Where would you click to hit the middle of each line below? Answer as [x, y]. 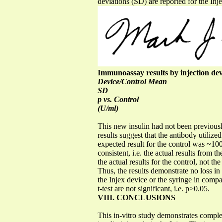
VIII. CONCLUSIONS [137, 197]
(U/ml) [108, 108]
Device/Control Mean [132, 81]
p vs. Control [118, 99]
